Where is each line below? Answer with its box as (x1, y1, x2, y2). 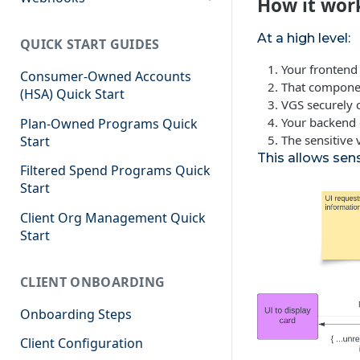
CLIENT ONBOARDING (20, 272, 166, 291)
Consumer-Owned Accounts (20, 67, 191, 85)
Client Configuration (20, 334, 143, 353)
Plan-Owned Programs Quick (20, 114, 198, 133)
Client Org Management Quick (20, 209, 206, 227)
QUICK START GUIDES (20, 35, 160, 54)
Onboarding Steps (20, 305, 132, 323)
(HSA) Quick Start (20, 84, 125, 103)
